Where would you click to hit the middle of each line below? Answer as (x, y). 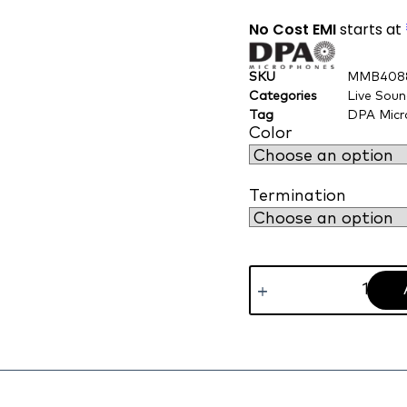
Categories (283, 97)
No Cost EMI (293, 29)
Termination (298, 197)
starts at (371, 29)
